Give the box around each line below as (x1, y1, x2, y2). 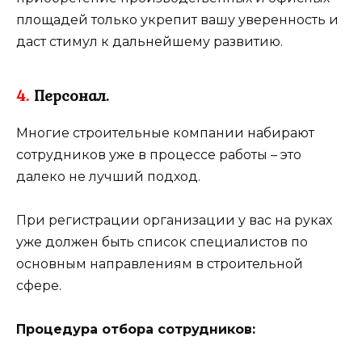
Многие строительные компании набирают (16, 124, 314, 141)
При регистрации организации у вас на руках (16, 212, 332, 228)
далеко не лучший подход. (16, 168, 200, 184)
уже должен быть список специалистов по (16, 234, 308, 250)
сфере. (16, 277, 61, 293)
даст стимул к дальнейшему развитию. (16, 33, 283, 49)
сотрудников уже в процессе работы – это (16, 146, 301, 162)
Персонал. (29, 82, 109, 107)
